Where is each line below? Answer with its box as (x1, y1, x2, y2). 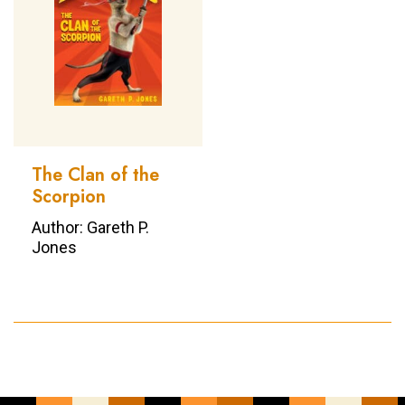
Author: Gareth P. (32, 218, 149, 238)
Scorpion (32, 184, 106, 211)
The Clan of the (32, 162, 159, 189)
